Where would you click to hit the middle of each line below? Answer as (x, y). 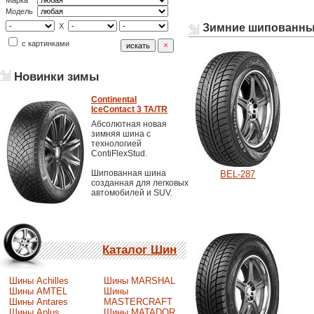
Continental (114, 100)
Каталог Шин (140, 250)
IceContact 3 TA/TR (129, 109)
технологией (116, 144)
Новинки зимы (55, 77)
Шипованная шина (129, 173)
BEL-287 (238, 174)
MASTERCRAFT (138, 301)
